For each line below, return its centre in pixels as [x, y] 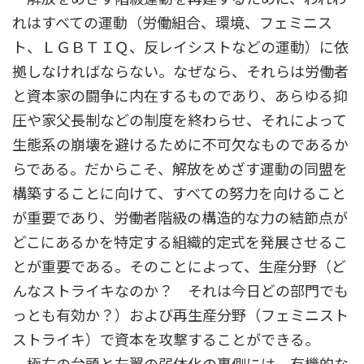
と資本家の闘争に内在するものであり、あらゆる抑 [180, 96]
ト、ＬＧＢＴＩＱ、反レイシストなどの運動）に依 [180, 48]
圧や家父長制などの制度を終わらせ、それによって [180, 121]
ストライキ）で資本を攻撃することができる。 [166, 340]
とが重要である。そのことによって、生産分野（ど [179, 267]
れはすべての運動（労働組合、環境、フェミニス [172, 23]
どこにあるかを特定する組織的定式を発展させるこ [180, 243]
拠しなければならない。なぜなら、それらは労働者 [180, 72]
